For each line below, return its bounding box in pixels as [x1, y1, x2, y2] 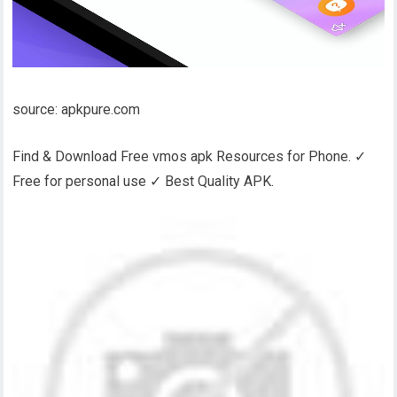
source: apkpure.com [12, 101, 141, 119]
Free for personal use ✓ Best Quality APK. [12, 173, 275, 191]
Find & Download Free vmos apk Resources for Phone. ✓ [12, 148, 367, 166]
